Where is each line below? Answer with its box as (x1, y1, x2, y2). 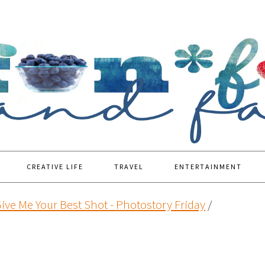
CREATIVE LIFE (27, 162, 83, 171)
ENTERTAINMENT (174, 162, 242, 171)
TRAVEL (114, 162, 144, 171)
